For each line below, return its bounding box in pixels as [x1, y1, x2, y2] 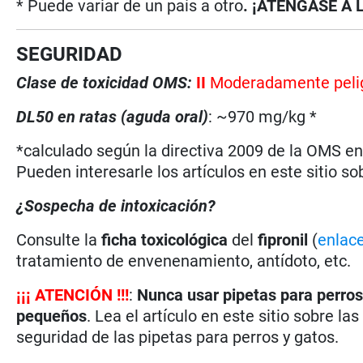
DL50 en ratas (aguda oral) [16, 106, 209, 126]
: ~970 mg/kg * [208, 106, 318, 126]
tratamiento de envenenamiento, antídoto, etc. [16, 250, 352, 271]
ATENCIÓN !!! [35, 284, 130, 305]
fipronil [258, 229, 309, 250]
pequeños [16, 305, 88, 326]
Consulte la [16, 229, 102, 250]
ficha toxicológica [101, 229, 228, 250]
